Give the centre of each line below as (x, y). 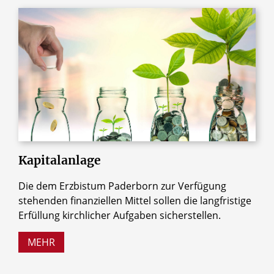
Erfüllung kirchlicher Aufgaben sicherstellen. (120, 215)
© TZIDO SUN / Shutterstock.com (214, 132)
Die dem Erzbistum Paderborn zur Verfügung (122, 186)
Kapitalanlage (60, 160)
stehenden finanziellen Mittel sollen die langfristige (135, 200)
